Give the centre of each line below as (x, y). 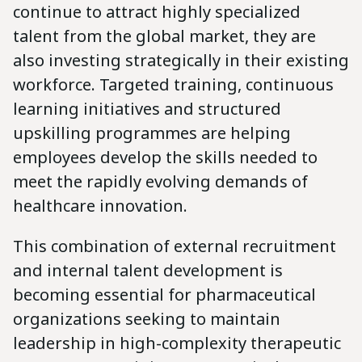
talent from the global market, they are (164, 36)
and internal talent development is (148, 270)
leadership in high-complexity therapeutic (177, 343)
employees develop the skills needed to (165, 157)
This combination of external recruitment (175, 246)
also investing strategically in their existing (181, 60)
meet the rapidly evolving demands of (160, 181)
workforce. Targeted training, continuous (173, 84)
